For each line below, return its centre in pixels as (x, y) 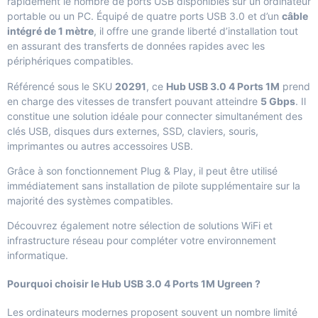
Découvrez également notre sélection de (103, 226)
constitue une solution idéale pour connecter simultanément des (155, 116)
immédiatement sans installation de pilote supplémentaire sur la (154, 186)
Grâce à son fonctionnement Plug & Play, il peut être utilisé (142, 171)
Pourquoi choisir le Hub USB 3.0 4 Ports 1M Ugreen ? (134, 284)
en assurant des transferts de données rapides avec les (136, 46)
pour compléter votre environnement (190, 241)
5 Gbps (278, 101)
